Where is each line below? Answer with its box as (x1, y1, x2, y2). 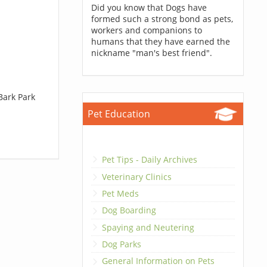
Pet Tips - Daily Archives (101, 154, 197, 166)
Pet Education (87, 107, 150, 120)
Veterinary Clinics (101, 170, 172, 182)
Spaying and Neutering (101, 221, 194, 233)
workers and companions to (91, 24, 202, 36)
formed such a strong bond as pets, (91, 13, 233, 24)
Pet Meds (101, 187, 139, 199)
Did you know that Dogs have (91, 2, 207, 13)
